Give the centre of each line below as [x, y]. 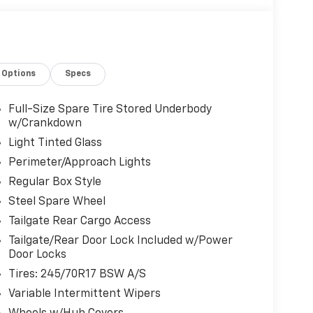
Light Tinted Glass [55, 144]
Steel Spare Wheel [57, 202]
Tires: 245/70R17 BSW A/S [77, 275]
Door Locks [37, 255]
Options [19, 74]
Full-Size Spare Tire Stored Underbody [110, 110]
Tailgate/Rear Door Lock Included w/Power [120, 241]
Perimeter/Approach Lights [79, 163]
